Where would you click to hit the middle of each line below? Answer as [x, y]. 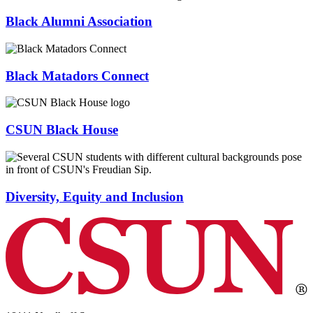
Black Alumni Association [79, 22]
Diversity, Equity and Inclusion [95, 196]
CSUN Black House [62, 130]
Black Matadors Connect [77, 75]
